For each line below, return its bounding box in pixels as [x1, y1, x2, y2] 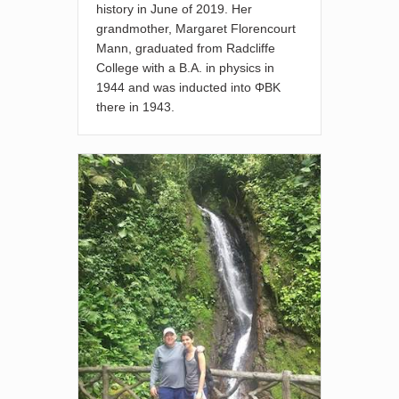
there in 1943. [96, 100, 175, 115]
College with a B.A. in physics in [96, 61, 275, 76]
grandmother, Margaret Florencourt [96, 21, 297, 37]
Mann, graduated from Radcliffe [96, 41, 276, 56]
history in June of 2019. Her [96, 2, 253, 17]
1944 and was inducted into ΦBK [96, 80, 281, 95]
